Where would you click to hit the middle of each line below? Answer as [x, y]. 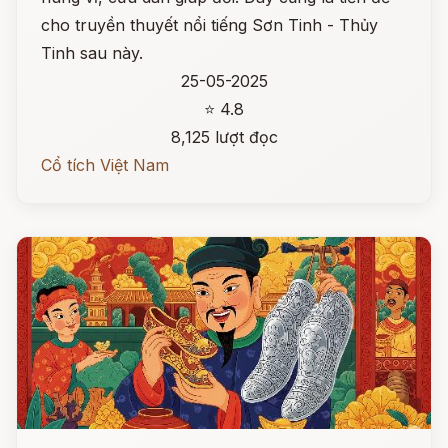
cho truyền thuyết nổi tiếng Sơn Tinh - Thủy [209, 25]
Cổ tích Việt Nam [105, 165]
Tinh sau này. [92, 53]
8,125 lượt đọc [224, 137]
